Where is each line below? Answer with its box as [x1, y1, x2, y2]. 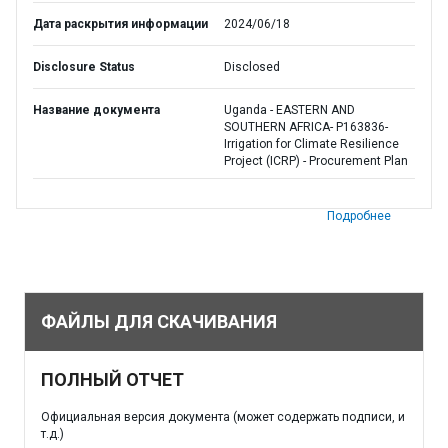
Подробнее [327, 209, 391, 223]
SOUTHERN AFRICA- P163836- [224, 120, 388, 134]
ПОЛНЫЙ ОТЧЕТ [41, 369, 184, 390]
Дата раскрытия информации [33, 17, 208, 31]
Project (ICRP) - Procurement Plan [224, 154, 408, 168]
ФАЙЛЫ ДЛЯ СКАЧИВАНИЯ [41, 311, 277, 332]
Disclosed [224, 60, 280, 74]
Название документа [33, 103, 160, 117]
